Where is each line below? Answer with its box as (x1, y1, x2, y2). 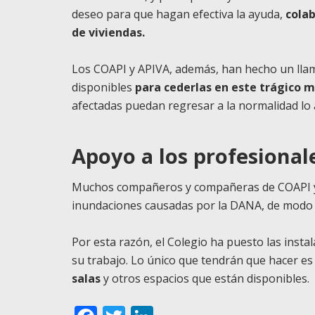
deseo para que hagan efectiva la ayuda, (72, 6, 285, 22)
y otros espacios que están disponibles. (101, 271, 309, 286)
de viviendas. (72, 24, 145, 40)
